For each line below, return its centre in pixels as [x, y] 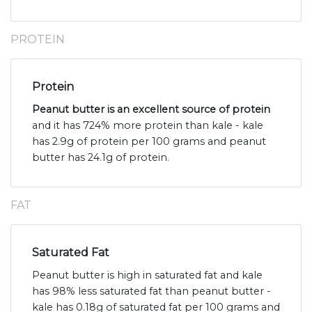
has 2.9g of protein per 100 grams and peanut [149, 141]
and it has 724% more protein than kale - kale [148, 125]
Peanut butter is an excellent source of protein [151, 109]
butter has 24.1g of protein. [101, 157]
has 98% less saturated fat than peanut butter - [151, 291]
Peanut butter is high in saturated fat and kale [147, 275]
